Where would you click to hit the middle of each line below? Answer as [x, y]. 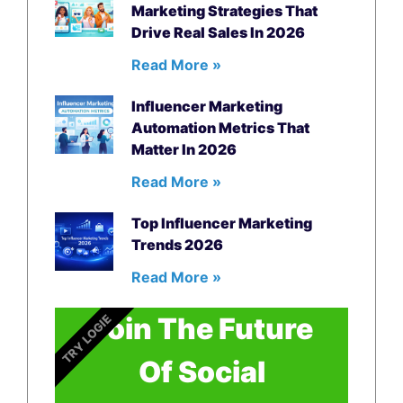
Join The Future [201, 328]
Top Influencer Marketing [222, 223]
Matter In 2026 [184, 149]
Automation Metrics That [221, 127]
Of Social [201, 372]
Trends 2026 [178, 244]
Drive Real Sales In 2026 [219, 32]
